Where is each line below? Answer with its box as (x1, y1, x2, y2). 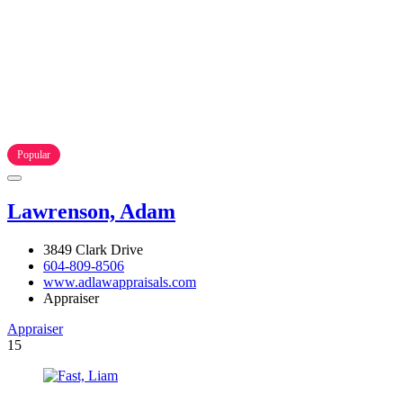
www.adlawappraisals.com (43, 274, 196, 291)
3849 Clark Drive (43, 242, 143, 258)
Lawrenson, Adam (7, 200, 175, 224)
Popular (17, 148, 50, 162)
